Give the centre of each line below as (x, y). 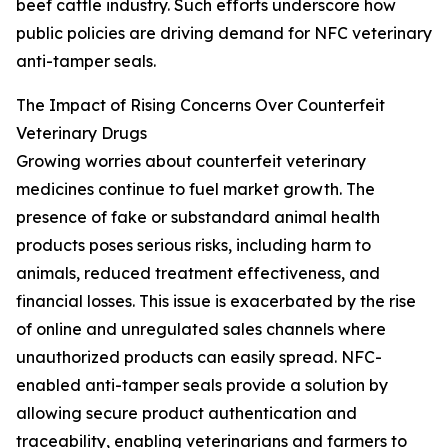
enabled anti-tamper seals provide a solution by (202, 385)
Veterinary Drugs (81, 133)
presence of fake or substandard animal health (198, 217)
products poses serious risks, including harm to (193, 245)
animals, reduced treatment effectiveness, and (198, 273)
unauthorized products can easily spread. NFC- (199, 357)
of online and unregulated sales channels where (201, 329)
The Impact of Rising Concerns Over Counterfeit (200, 105)
